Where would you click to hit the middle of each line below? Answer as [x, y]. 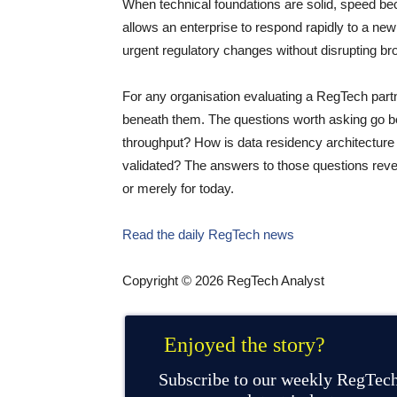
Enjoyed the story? [247, 345]
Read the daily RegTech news [208, 234]
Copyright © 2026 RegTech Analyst [223, 280]
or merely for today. [178, 188]
